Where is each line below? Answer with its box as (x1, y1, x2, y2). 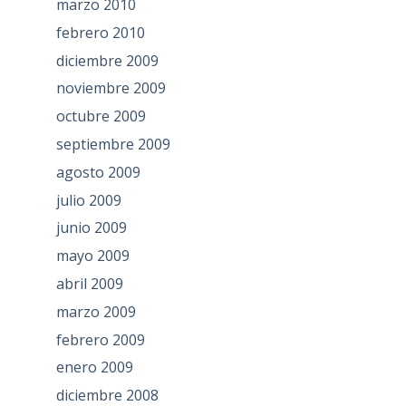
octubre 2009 (55, 106, 146, 127)
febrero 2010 (55, 22, 145, 43)
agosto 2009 (55, 161, 140, 182)
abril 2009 (55, 274, 123, 294)
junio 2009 (55, 217, 127, 238)
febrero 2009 (55, 329, 145, 350)
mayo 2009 (55, 246, 130, 266)
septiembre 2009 (55, 134, 170, 155)
